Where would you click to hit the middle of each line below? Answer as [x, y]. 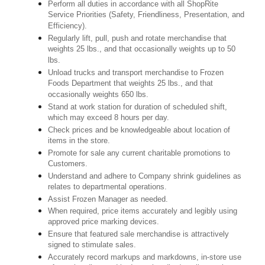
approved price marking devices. [104, 222]
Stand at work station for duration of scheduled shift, [138, 107]
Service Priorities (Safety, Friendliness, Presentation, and [146, 15]
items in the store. [79, 141]
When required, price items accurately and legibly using [143, 211]
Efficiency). [68, 27]
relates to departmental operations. [108, 188]
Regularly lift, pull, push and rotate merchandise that [138, 38]
